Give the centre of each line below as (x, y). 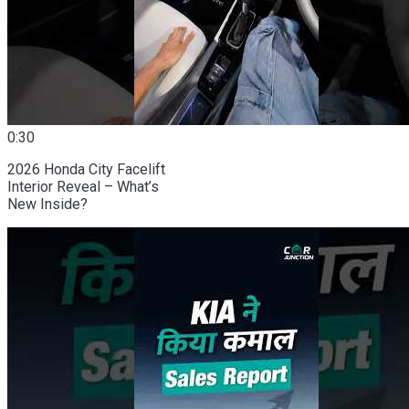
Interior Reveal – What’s (83, 186)
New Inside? (47, 204)
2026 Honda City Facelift (86, 169)
